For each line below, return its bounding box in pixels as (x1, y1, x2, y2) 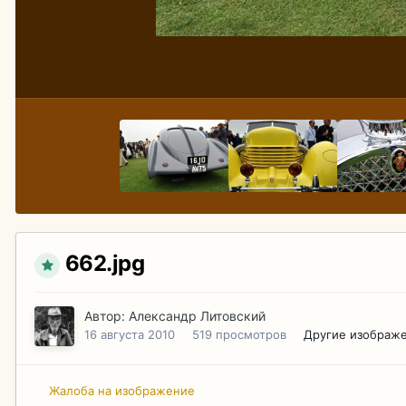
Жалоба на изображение (49, 383, 195, 399)
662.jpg (64, 250, 145, 277)
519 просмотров (192, 326, 286, 342)
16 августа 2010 (84, 326, 175, 342)
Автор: (84, 307, 129, 324)
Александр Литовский (129, 307, 266, 324)
